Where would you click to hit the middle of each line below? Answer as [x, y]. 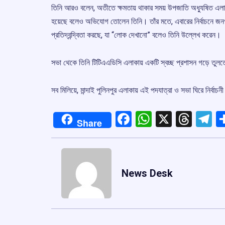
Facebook [165, 119]
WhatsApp [188, 119]
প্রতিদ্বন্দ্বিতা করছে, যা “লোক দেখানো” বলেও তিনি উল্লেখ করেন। [136, 35]
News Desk [147, 173]
